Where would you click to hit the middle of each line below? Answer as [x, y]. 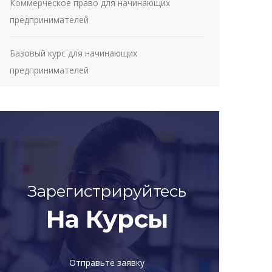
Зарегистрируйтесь [107, 191]
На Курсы [107, 219]
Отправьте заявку [107, 263]
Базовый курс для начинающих [73, 53]
